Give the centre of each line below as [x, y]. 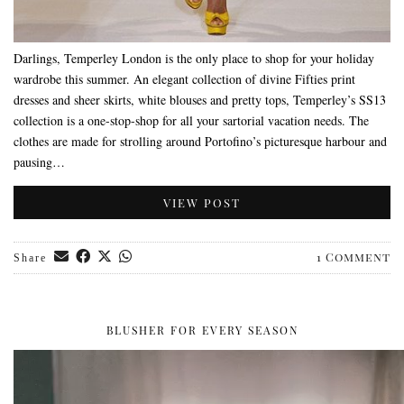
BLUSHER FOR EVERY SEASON [202, 330]
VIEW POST [202, 202]
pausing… [39, 162]
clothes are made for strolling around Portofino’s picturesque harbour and [200, 141]
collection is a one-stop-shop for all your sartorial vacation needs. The [191, 120]
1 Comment [353, 257]
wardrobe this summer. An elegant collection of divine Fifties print [184, 79]
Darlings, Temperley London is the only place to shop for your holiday [194, 58]
